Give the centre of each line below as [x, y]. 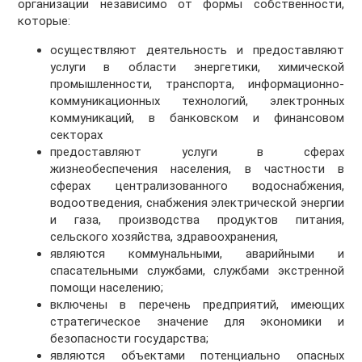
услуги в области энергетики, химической [197, 67]
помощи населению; [107, 288]
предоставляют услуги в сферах [197, 152]
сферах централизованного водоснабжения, [197, 186]
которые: [44, 21]
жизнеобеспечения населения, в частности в [197, 169]
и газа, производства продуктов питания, [197, 220]
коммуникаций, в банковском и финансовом [197, 118]
